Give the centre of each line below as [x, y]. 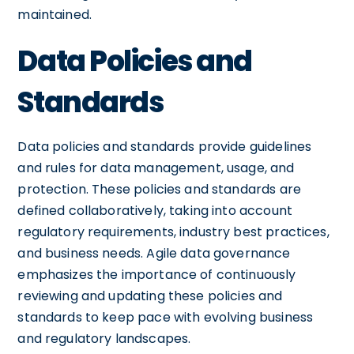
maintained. [55, 14]
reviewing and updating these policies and [150, 296]
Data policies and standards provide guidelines [165, 146]
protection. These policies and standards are [159, 189]
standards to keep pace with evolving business [166, 317]
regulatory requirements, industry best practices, [173, 232]
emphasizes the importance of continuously [157, 274]
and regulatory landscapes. [104, 338]
